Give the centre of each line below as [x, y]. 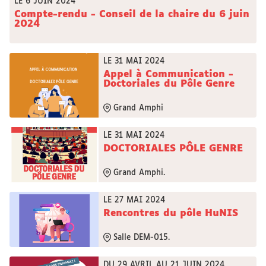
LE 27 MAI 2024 [134, 200]
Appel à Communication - [168, 75]
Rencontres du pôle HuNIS [171, 213]
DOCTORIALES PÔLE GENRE [173, 149]
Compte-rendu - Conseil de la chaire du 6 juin [132, 15]
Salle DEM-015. [142, 237]
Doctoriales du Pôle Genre [169, 84]
